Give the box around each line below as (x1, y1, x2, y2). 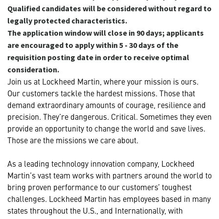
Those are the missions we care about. (7, 134, 138, 145)
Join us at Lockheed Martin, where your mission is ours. (7, 75, 198, 87)
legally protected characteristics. (7, 15, 127, 25)
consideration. (7, 64, 59, 74)
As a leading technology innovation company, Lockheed (7, 157, 195, 169)
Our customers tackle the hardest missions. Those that (7, 87, 195, 98)
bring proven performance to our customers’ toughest (7, 181, 192, 192)
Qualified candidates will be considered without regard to (7, 3, 212, 13)
